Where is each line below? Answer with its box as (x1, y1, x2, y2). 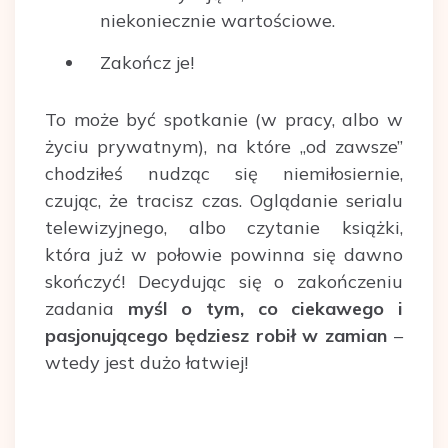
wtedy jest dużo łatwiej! (45, 351, 248, 375)
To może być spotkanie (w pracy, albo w (45, 108, 403, 132)
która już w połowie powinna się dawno (45, 243, 403, 267)
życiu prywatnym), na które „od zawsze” (45, 135, 403, 159)
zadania (45, 297, 128, 321)
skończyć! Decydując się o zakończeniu (45, 270, 403, 294)
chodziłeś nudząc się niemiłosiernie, (45, 162, 403, 186)
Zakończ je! (100, 51, 194, 75)
